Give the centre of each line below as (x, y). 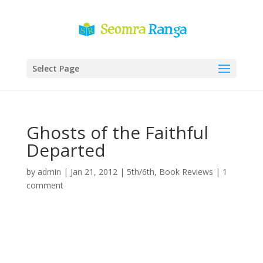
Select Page (55, 68)
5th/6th (140, 172)
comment (45, 185)
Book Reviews (186, 172)
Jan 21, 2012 (94, 172)
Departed (66, 150)
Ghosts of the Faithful (117, 132)
